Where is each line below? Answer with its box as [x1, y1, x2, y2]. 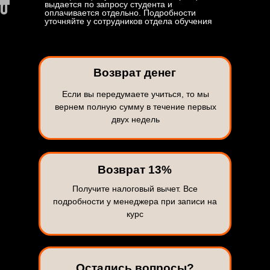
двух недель [111, 115, 160, 124]
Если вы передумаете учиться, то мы [61, 89, 209, 99]
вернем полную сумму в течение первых [54, 102, 216, 111]
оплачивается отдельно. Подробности [45, 8, 196, 17]
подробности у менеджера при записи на [52, 196, 217, 206]
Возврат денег [93, 66, 176, 79]
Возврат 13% [98, 163, 172, 176]
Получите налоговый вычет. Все [72, 184, 198, 193]
